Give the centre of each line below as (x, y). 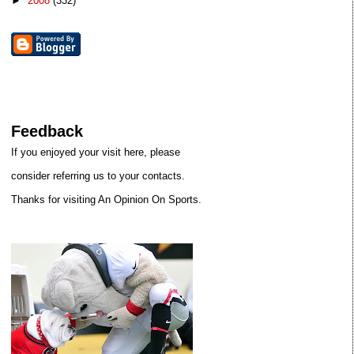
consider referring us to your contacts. (98, 175)
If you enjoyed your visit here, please (96, 152)
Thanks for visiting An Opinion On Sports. (107, 199)
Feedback (47, 132)
